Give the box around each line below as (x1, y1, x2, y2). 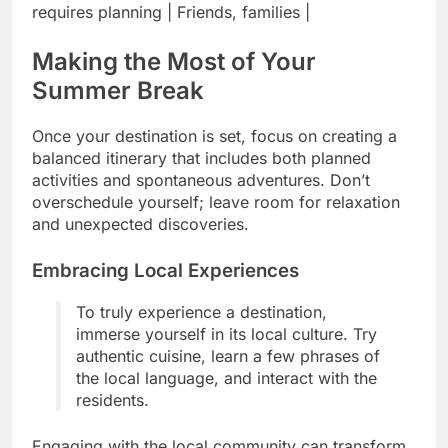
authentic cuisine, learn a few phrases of (76, 345, 380, 366)
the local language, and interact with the (76, 367, 377, 388)
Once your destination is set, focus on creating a (32, 125, 397, 146)
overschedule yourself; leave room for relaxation (32, 191, 400, 212)
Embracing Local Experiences (32, 258, 299, 282)
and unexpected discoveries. (32, 213, 249, 234)
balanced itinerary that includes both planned (32, 147, 371, 168)
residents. (76, 389, 149, 410)
